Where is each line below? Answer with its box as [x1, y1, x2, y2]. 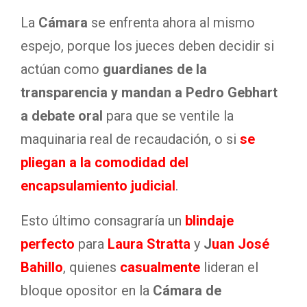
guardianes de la [103, 61, 207, 77]
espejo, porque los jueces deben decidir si [21, 38, 274, 54]
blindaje [185, 212, 234, 229]
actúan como [21, 61, 103, 77]
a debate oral [21, 108, 103, 124]
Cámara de [153, 282, 221, 299]
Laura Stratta [108, 236, 191, 252]
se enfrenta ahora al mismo [88, 14, 255, 31]
